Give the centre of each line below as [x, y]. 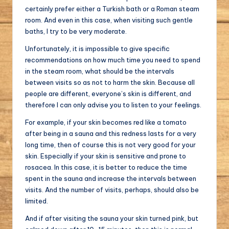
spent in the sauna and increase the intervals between [111, 178]
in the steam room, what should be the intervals [100, 71]
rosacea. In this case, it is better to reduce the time [106, 167]
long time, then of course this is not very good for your [110, 144]
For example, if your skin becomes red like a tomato [106, 122]
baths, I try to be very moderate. [76, 31]
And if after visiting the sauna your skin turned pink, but [112, 218]
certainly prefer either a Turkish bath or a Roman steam [112, 8]
